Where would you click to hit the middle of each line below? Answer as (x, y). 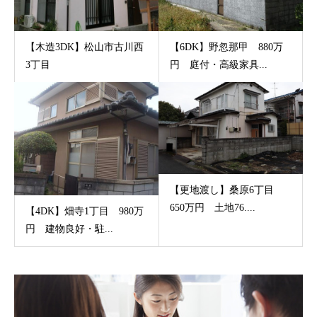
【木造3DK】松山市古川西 (85, 47)
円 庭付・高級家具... (218, 65)
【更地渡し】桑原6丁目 (226, 190)
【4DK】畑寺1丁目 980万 (85, 212)
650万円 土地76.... (212, 208)
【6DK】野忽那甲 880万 (226, 47)
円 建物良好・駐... (69, 229)
